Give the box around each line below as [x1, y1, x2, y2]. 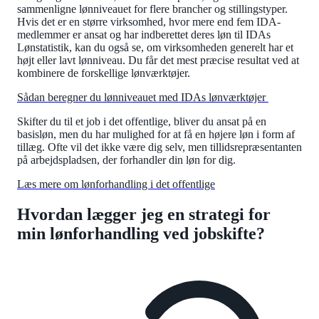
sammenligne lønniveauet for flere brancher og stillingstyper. [17, 2, 288, 15]
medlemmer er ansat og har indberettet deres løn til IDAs [17, 28, 271, 41]
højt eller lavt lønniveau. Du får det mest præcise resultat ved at [17, 53, 299, 66]
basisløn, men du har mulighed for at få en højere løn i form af [17, 127, 295, 140]
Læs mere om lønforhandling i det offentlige [17, 177, 215, 190]
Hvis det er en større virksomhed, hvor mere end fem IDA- [17, 15, 281, 28]
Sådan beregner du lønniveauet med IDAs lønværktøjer [17, 90, 268, 103]
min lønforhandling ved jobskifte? [17, 224, 265, 243]
